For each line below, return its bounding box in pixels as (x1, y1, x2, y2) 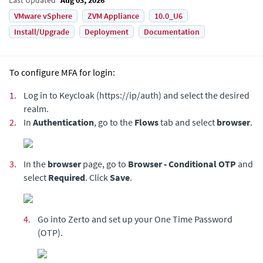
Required (48, 171, 85, 183)
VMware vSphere (14, 10, 72, 21)
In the (23, 157, 48, 170)
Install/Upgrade (14, 26, 69, 37)
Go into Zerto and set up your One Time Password (38, 213, 232, 225)
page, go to (81, 157, 128, 170)
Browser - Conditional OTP (128, 157, 236, 170)
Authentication (33, 116, 94, 128)
